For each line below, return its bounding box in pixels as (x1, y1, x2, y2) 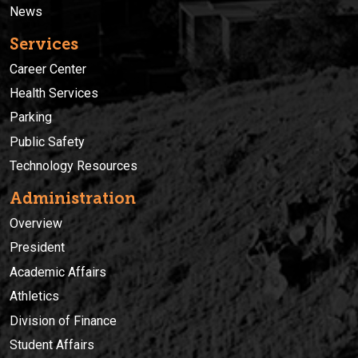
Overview (10, 216, 62, 232)
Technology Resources (10, 158, 137, 174)
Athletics (10, 288, 59, 304)
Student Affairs (10, 337, 94, 353)
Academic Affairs (10, 264, 106, 280)
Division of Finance (10, 312, 117, 328)
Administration (10, 189, 136, 209)
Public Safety (10, 133, 85, 149)
